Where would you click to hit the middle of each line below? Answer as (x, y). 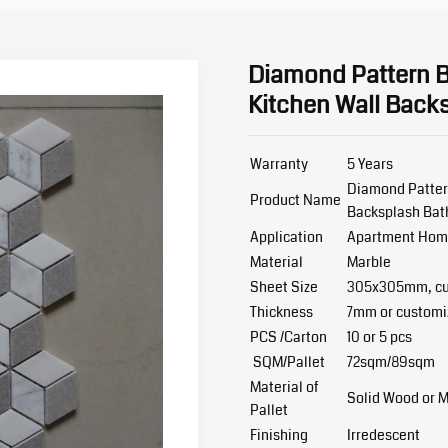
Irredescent (384, 435)
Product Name (296, 200)
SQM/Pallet (288, 362)
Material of (284, 387)
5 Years (370, 164)
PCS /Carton (290, 337)
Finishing (281, 435)
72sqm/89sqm (391, 362)
